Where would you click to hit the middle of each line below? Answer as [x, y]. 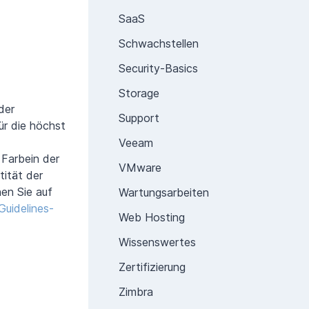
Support [139, 118]
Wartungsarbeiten [164, 192]
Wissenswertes [157, 242]
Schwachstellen [159, 43]
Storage [139, 93]
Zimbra [136, 292]
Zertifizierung [152, 267]
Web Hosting [152, 217]
